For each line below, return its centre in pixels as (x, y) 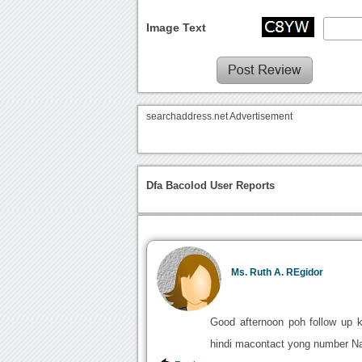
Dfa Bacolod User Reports (211, 186)
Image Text (177, 28)
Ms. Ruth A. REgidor (278, 272)
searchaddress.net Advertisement (220, 117)
